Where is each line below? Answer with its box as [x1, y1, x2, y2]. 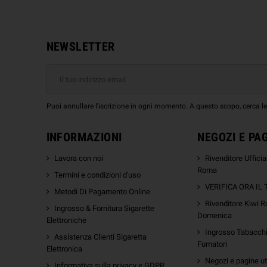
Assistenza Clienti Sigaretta [54, 232, 147, 242]
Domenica [197, 211, 232, 221]
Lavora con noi [54, 154, 103, 163]
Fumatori [197, 240, 228, 249]
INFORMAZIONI [46, 130, 122, 145]
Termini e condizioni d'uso [54, 170, 141, 180]
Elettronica [46, 244, 82, 254]
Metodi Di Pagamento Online [54, 187, 150, 197]
